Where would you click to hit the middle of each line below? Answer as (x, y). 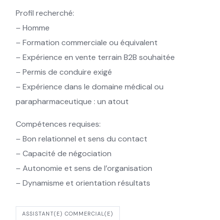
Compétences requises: (58, 124)
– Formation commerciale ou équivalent (87, 42)
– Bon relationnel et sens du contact (82, 139)
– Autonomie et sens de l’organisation (84, 168)
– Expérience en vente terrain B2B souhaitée (95, 57)
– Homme (33, 28)
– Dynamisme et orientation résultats (83, 183)
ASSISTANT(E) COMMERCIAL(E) (68, 214)
